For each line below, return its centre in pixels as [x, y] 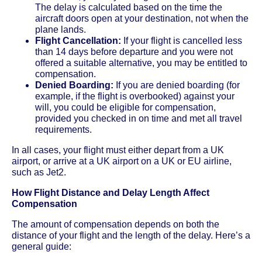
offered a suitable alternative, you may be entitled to [141, 63]
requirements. [63, 129]
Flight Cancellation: [78, 40]
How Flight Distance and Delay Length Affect [111, 192]
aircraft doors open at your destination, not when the [142, 18]
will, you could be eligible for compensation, [125, 107]
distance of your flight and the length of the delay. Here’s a [131, 235]
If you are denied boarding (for [177, 85]
